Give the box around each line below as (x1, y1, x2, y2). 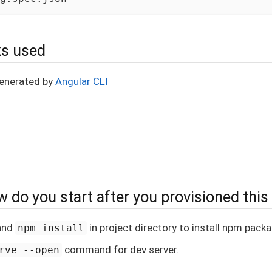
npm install (18, 222, 85, 234)
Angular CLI (55, 75, 108, 87)
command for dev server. (62, 243, 180, 256)
